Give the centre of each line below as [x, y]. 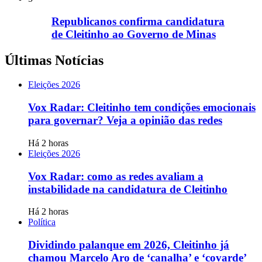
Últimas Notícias [54, 60]
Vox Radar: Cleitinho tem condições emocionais [142, 108]
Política [42, 222]
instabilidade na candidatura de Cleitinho [128, 189]
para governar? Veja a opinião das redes [125, 120]
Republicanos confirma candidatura [138, 21]
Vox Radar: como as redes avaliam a [116, 176]
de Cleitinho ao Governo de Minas [134, 34]
